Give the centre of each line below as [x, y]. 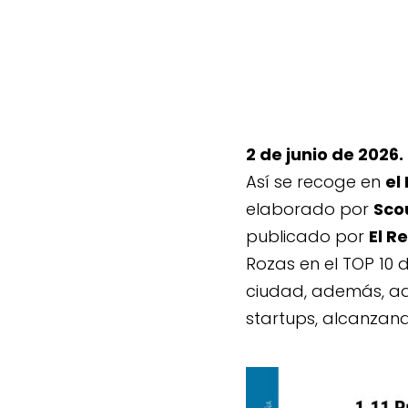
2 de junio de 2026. [325, 154]
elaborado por [310, 209]
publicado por [307, 236]
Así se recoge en [316, 181]
